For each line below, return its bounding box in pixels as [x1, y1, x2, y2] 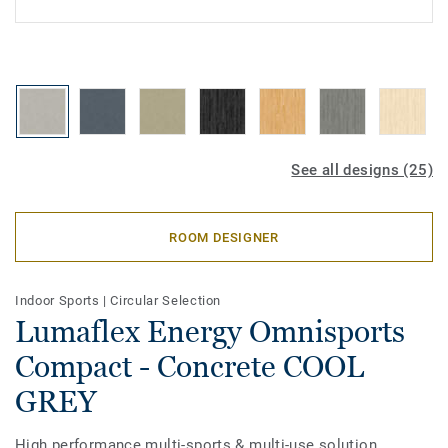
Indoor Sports [15, 293, 104, 308]
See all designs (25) [291, 161, 433, 179]
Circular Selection [110, 293, 222, 308]
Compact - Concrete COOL [15, 349, 364, 384]
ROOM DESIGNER [169, 229, 279, 245]
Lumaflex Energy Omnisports [15, 314, 405, 349]
